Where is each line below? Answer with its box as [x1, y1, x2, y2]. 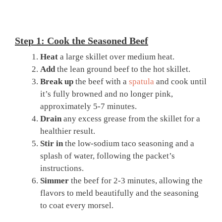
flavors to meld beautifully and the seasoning [40, 188, 199, 198]
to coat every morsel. [40, 200, 113, 210]
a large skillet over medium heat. [58, 52, 174, 61]
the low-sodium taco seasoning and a [63, 138, 194, 148]
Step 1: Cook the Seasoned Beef [15, 35, 148, 46]
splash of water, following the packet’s [40, 151, 175, 161]
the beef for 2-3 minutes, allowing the [69, 175, 203, 185]
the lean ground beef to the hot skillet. [55, 64, 190, 74]
